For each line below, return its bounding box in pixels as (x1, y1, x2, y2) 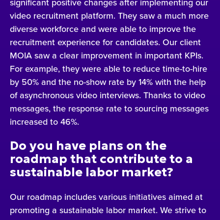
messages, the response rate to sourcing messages (10, 102, 209, 114)
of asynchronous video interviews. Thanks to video (10, 88, 205, 101)
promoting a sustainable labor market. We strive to (10, 203, 206, 216)
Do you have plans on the (10, 138, 166, 154)
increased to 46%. (10, 115, 79, 128)
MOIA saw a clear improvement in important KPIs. (10, 49, 203, 61)
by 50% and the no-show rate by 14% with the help (10, 75, 206, 88)
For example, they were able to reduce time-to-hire (10, 62, 207, 75)
